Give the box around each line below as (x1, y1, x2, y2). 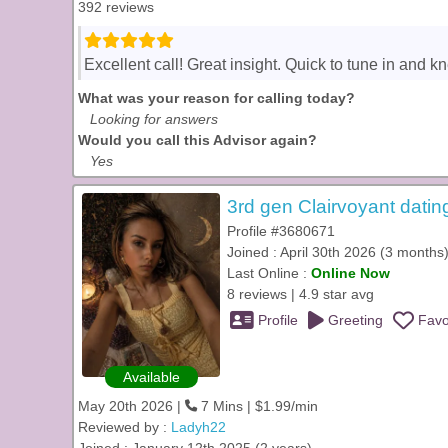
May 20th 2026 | (78, 398, 185, 414)
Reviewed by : (78, 419, 171, 435)
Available (122, 369, 180, 385)
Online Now (311, 265, 390, 281)
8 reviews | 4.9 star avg (227, 286, 374, 302)
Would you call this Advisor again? (78, 132, 317, 148)
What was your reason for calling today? (78, 90, 355, 106)
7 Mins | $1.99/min (197, 398, 318, 414)
